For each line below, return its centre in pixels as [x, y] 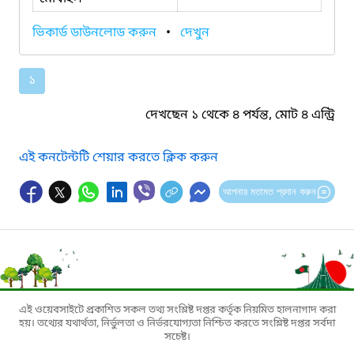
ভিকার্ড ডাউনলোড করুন [96, 33]
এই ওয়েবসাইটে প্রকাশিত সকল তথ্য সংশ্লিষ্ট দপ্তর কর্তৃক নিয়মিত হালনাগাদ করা [177, 310]
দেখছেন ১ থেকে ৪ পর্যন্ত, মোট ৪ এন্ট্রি [240, 115]
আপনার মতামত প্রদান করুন [269, 191]
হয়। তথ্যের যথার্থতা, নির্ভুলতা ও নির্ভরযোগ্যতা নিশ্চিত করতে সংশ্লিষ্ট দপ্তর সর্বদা [177, 323]
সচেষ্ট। [177, 337]
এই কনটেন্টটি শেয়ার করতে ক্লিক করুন [119, 158]
